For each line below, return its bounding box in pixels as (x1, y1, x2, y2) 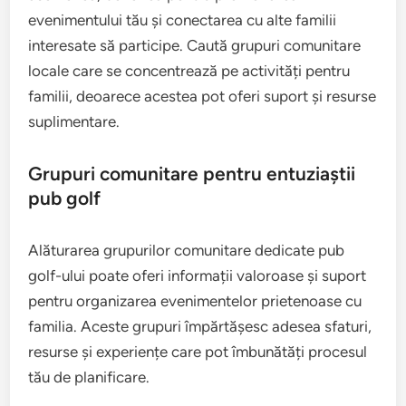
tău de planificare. (28, 368, 150, 387)
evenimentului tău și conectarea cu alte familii (28, 11, 337, 30)
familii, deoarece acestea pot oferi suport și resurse (28, 87, 377, 106)
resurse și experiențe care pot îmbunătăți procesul (28, 343, 368, 362)
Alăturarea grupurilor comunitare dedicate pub (28, 241, 345, 260)
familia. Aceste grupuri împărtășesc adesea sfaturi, (28, 317, 372, 336)
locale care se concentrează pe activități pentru (28, 62, 351, 81)
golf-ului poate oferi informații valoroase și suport (28, 266, 367, 285)
